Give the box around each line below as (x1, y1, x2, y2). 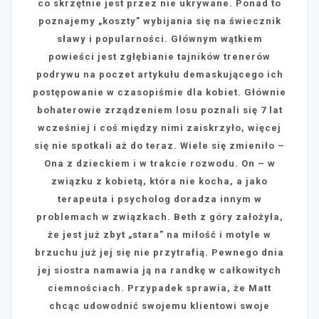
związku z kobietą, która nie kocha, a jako (51, 176, 268, 187)
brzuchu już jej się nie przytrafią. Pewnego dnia (35, 247, 284, 258)
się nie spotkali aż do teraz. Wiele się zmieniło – (34, 140, 285, 152)
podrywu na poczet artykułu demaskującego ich (36, 69, 283, 80)
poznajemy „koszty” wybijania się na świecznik (38, 16, 281, 27)
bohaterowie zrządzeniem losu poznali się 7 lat (36, 105, 283, 116)
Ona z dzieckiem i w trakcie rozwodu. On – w (43, 158, 276, 169)
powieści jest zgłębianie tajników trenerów (48, 51, 271, 63)
